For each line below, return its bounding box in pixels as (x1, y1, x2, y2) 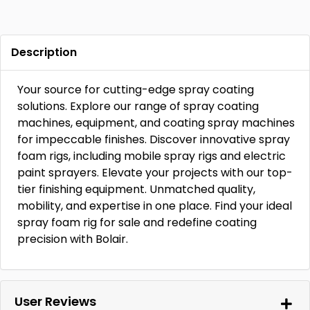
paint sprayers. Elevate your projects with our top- (17, 165, 293, 181)
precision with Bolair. (17, 231, 128, 247)
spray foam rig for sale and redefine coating (17, 215, 257, 230)
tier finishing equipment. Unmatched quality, (17, 181, 255, 197)
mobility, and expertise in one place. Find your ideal (17, 198, 292, 214)
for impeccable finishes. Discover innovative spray (17, 131, 290, 147)
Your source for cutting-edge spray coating (17, 82, 254, 98)
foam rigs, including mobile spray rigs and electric (17, 148, 286, 164)
